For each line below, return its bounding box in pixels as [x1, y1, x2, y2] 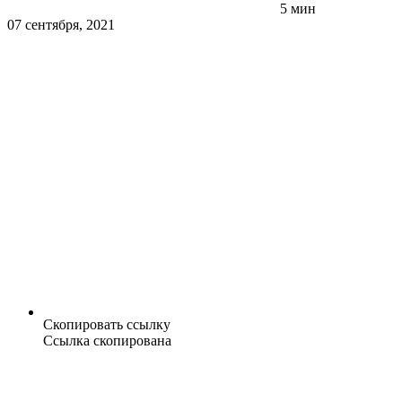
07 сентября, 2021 [7, 17, 115, 33]
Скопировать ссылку [43, 317, 170, 333]
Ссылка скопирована [43, 333, 171, 349]
